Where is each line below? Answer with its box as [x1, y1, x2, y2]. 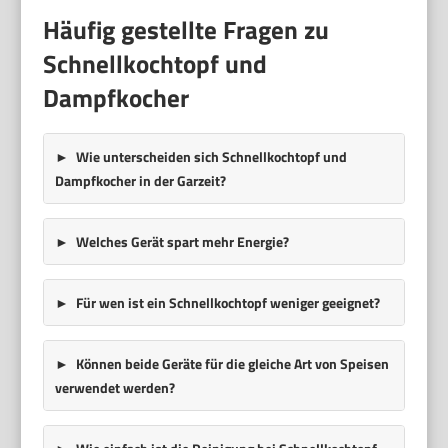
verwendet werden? [54, 376, 175, 398]
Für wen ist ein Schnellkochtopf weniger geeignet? [75, 291, 380, 313]
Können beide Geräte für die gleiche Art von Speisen [75, 352, 389, 374]
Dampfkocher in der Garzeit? [54, 169, 226, 191]
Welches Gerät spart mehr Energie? [75, 230, 289, 252]
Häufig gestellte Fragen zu [43, 10, 330, 49]
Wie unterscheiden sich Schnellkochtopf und [75, 145, 347, 167]
